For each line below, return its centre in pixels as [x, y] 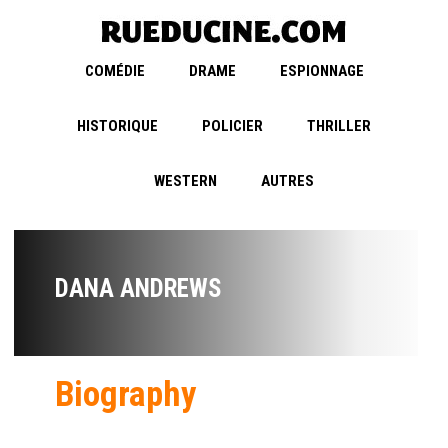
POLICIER [232, 126]
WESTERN [185, 181]
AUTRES [287, 181]
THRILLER [339, 126]
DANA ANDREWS [138, 289]
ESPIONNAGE [321, 71]
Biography [126, 395]
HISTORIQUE [117, 126]
